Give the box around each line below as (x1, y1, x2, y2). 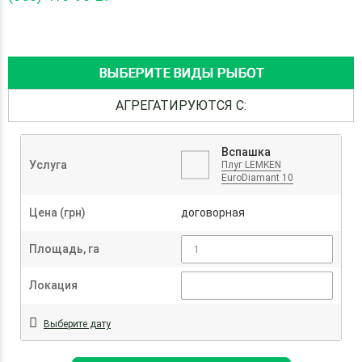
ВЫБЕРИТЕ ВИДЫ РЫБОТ (98, 65, 264, 81)
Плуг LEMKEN (221, 159, 281, 170)
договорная (181, 206, 245, 219)
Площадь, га (29, 242, 99, 255)
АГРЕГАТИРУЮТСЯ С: (116, 98, 246, 113)
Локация (29, 279, 78, 292)
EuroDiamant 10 (221, 172, 293, 183)
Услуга (29, 158, 67, 171)
